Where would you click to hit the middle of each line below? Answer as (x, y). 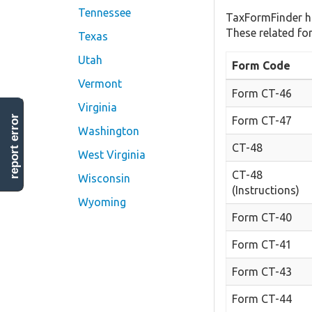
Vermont (100, 84)
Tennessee (104, 13)
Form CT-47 (262, 120)
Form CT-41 (262, 244)
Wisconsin (104, 178)
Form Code (261, 65)
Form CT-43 (262, 271)
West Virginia (112, 155)
